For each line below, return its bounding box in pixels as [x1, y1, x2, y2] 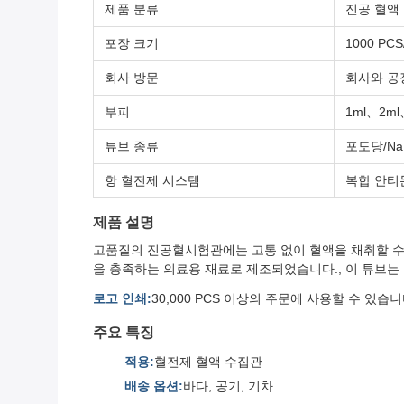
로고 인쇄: [93, 291, 151, 307]
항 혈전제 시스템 [105, 173, 200, 188]
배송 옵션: [124, 379, 183, 394]
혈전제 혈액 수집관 [154, 354, 262, 370]
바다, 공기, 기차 [183, 379, 273, 394]
